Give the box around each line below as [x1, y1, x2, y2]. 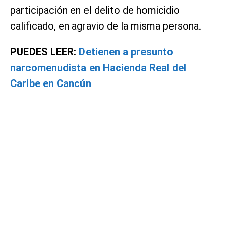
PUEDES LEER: [10, 45, 79, 58]
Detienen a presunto [79, 45, 173, 58]
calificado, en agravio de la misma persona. [10, 19, 201, 32]
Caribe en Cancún [10, 77, 91, 90]
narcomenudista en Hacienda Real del [10, 61, 186, 74]
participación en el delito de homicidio [10, 4, 180, 16]
